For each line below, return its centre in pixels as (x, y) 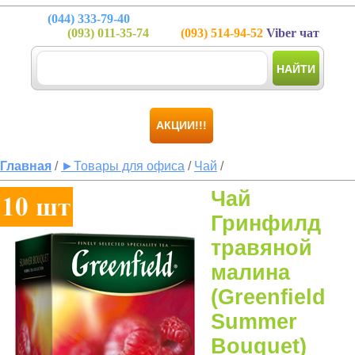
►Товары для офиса (123, 166)
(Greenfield (268, 297)
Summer (254, 322)
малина (250, 273)
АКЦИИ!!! (181, 125)
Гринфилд (266, 223)
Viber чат (291, 33)
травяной (261, 248)
